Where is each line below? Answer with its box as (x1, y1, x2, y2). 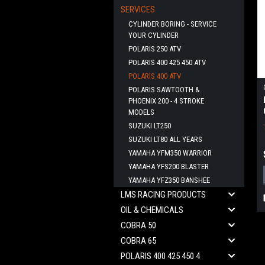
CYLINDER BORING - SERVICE (128, 20, 216, 28)
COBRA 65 (121, 235, 156, 246)
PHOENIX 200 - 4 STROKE (128, 96, 204, 105)
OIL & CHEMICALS (121, 205, 183, 215)
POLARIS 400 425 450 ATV (128, 58, 206, 67)
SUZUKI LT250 (128, 121, 171, 130)
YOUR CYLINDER (128, 31, 179, 40)
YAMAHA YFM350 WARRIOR (128, 148, 212, 157)
